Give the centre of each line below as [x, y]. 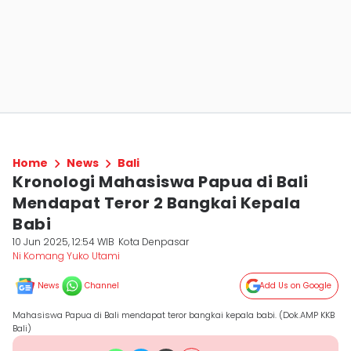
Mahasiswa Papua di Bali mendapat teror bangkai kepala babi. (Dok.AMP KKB [174, 315]
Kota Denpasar [154, 242]
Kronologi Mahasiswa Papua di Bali [161, 182]
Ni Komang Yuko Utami [66, 256]
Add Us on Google [295, 286]
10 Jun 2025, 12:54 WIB [63, 242]
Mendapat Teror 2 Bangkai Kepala [157, 203]
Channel [102, 286]
